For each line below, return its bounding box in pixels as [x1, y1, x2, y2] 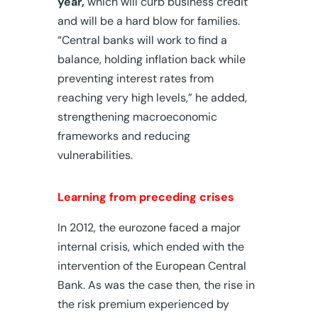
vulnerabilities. [57, 147, 133, 163]
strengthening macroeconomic [57, 109, 217, 124]
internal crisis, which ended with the [57, 238, 244, 254]
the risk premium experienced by [57, 296, 229, 312]
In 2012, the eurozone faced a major [57, 219, 241, 235]
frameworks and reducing [57, 128, 190, 143]
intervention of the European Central [57, 258, 246, 273]
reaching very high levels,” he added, [57, 89, 247, 105]
